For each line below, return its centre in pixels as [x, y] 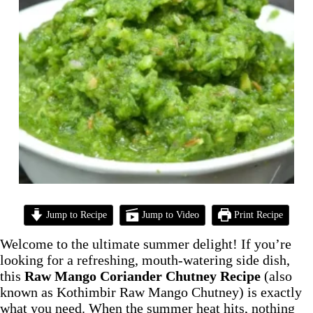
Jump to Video [169, 215]
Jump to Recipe [75, 215]
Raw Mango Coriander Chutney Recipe [143, 276]
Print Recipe [257, 215]
